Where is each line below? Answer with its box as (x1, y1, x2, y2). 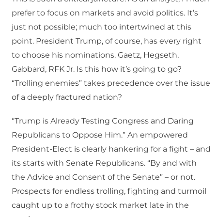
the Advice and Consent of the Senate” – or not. (12, 172, 195, 182)
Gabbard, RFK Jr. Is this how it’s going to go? (12, 64, 182, 74)
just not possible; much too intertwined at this (12, 22, 191, 32)
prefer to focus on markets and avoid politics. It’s (12, 8, 198, 18)
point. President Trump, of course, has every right (12, 36, 201, 46)
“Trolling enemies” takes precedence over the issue (12, 78, 210, 88)
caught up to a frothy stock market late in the (12, 201, 189, 210)
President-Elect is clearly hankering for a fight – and (12, 144, 211, 154)
